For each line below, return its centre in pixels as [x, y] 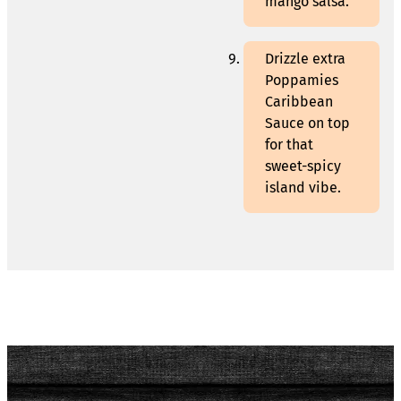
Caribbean [299, 102]
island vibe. [303, 188]
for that [289, 145]
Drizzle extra [305, 59]
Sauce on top [307, 124]
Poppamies [302, 81]
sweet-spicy [303, 166]
